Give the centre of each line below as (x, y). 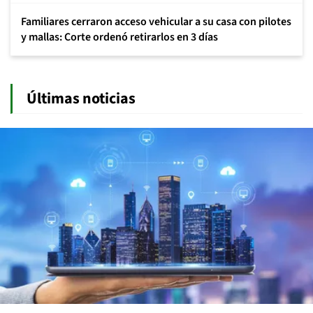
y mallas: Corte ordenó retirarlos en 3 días (119, 37)
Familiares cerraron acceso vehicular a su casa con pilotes (156, 22)
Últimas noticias (81, 99)
